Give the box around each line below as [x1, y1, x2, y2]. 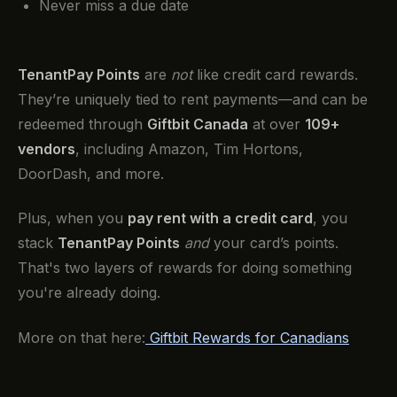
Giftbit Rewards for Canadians [145, 328, 349, 346]
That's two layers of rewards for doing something [18, 259, 352, 277]
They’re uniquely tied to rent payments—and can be [18, 90, 368, 108]
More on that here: [18, 328, 145, 346]
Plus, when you [18, 209, 128, 228]
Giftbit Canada [147, 114, 248, 133]
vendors [18, 139, 75, 158]
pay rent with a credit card [128, 209, 313, 228]
